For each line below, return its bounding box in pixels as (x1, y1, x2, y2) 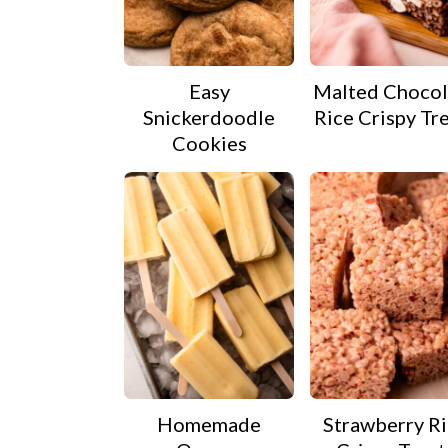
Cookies (171, 131, 247, 156)
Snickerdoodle (143, 105, 275, 130)
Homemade (157, 411, 261, 436)
